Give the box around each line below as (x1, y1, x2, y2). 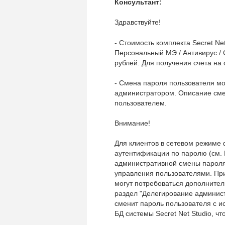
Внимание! (115, 119, 150, 127)
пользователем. (115, 99, 167, 107)
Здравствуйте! (115, 18, 161, 26)
